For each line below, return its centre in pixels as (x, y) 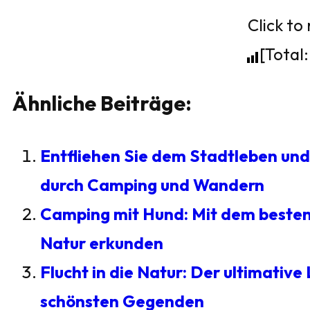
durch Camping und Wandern (152, 185)
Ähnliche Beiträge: (102, 103)
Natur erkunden (102, 243)
